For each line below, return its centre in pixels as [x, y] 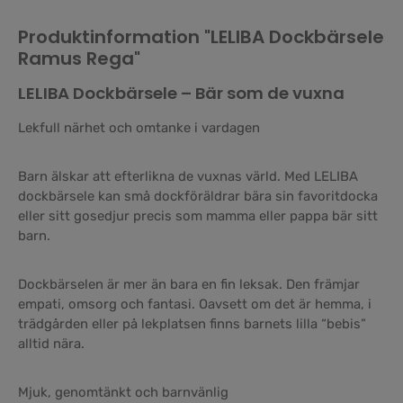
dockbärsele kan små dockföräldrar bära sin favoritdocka [198, 196]
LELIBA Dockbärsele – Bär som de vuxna [181, 93]
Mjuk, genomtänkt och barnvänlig [123, 392]
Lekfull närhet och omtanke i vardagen [139, 127]
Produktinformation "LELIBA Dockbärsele [201, 36]
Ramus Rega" [79, 58]
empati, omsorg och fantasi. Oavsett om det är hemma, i [195, 304]
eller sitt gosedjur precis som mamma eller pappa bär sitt [198, 215]
